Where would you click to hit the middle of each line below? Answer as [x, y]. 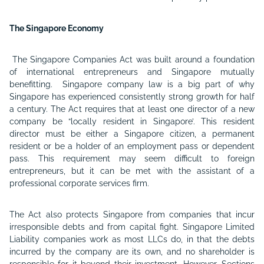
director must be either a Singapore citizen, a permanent [132, 134]
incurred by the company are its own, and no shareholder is [132, 252]
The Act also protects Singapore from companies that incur [132, 214]
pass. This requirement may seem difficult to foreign [132, 159]
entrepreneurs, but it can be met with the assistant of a [132, 171]
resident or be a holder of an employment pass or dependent [132, 146]
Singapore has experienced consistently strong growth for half [132, 97]
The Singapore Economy [57, 28]
